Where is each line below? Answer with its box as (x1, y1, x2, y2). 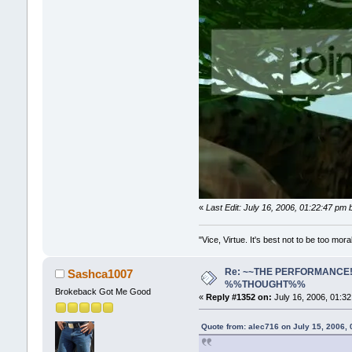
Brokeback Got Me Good (54, 286, 151, 296)
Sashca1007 (68, 267, 134, 280)
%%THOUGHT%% (224, 279, 306, 291)
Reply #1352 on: (206, 292, 273, 302)
